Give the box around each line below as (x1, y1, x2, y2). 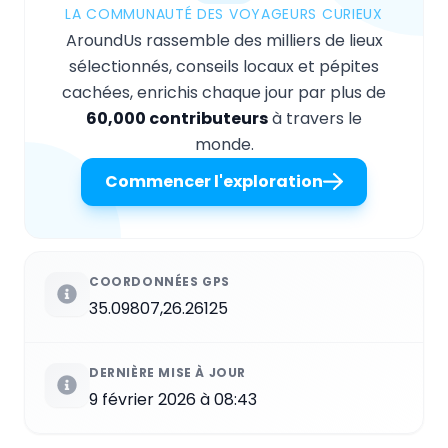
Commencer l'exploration (105, 169, 323, 193)
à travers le (268, 106, 362, 130)
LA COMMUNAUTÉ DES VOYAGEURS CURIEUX (65, 3, 383, 24)
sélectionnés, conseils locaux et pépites (69, 54, 379, 78)
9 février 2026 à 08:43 (89, 387, 257, 411)
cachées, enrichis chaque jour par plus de (62, 80, 386, 104)
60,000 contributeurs (86, 106, 268, 130)
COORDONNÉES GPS (89, 272, 230, 290)
